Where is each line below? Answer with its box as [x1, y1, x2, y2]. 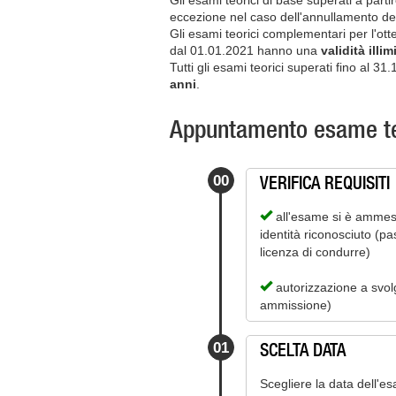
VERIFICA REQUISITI [260, 171, 390, 194]
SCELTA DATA [260, 339, 346, 361]
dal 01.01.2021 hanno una [170, 43, 321, 57]
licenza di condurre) [260, 245, 370, 259]
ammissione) [260, 298, 331, 312]
